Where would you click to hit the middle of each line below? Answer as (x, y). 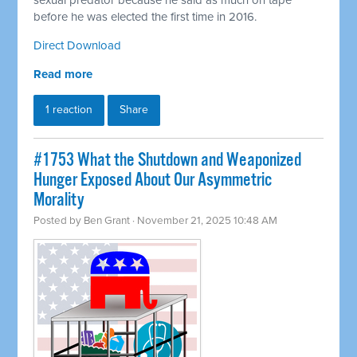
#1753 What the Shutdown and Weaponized (168, 161)
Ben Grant (107, 221)
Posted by (59, 221)
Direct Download (78, 46)
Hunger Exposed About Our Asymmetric (153, 181)
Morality (59, 201)
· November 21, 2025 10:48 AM (204, 221)
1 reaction (69, 110)
